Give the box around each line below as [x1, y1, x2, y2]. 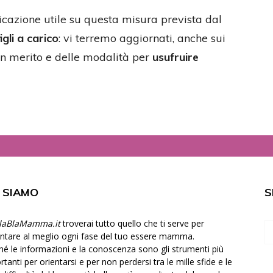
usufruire [152, 50, 199, 64]
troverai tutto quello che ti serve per [60, 218, 204, 229]
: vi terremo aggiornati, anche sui [58, 31, 225, 45]
